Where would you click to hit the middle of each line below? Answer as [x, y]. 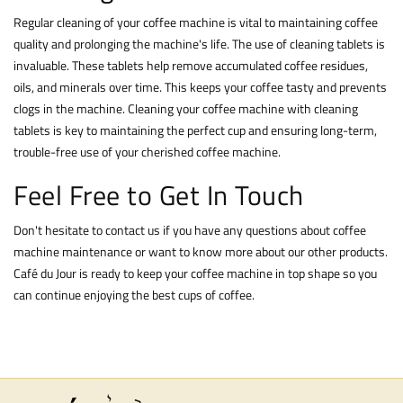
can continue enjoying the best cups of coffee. [134, 295]
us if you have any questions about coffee [255, 230]
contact [125, 230]
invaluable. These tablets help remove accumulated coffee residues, [191, 66]
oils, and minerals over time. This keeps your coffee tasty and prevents [200, 87]
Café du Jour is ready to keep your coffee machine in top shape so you [195, 273]
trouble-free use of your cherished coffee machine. [147, 152]
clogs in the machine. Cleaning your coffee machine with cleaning [186, 109]
